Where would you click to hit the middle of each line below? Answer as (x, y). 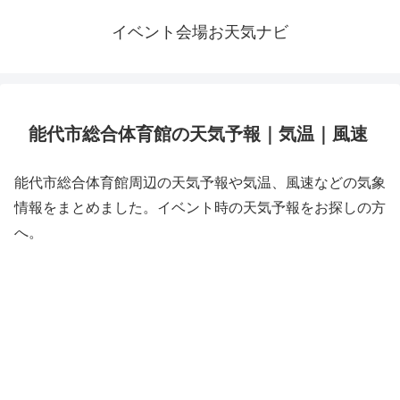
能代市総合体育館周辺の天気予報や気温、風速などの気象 (200, 183)
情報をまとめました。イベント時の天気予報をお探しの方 (200, 208)
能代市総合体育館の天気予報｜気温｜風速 (198, 134)
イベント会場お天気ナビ (200, 32)
